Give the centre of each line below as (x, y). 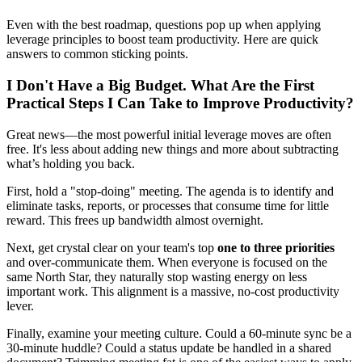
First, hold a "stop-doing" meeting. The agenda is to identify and (170, 191)
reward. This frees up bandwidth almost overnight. (135, 220)
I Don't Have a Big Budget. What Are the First (160, 85)
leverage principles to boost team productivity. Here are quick (162, 40)
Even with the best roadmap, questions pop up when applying (164, 25)
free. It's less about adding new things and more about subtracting (173, 149)
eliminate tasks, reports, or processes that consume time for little (168, 205)
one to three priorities (276, 247)
